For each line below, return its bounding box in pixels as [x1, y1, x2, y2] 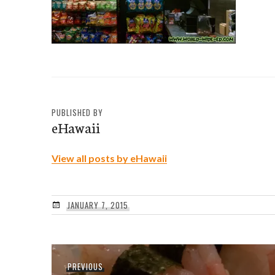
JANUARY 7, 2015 [67, 199, 128, 211]
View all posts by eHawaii [52, 152, 167, 164]
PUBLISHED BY [52, 106, 103, 118]
